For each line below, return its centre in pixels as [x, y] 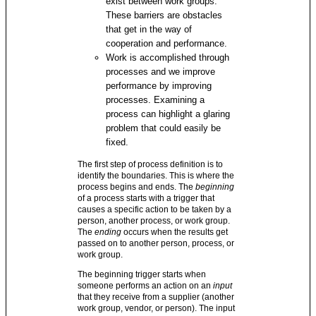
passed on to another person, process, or [156, 243]
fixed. [117, 142]
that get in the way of [149, 29]
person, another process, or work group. [154, 221]
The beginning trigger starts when [142, 274]
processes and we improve [161, 72]
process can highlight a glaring [168, 114]
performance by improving [159, 86]
